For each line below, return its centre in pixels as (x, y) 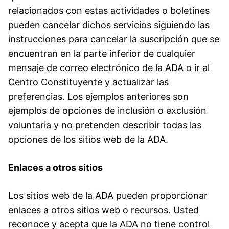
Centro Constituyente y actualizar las (88, 82)
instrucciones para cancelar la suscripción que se (114, 39)
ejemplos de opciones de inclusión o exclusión (107, 110)
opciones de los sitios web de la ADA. (88, 139)
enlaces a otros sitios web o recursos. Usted (104, 210)
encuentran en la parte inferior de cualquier (102, 53)
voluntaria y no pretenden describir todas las (105, 125)
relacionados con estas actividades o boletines (109, 10)
